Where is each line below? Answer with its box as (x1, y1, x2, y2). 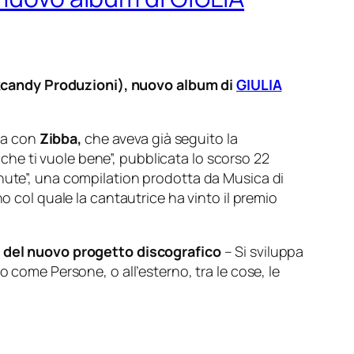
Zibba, (36, 129, 85, 149)
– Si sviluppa (220, 242, 304, 262)
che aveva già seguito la (84, 129, 238, 149)
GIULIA (236, 75, 282, 95)
